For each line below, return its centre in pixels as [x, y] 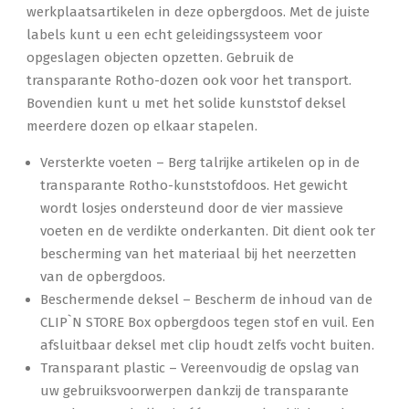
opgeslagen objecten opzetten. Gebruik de [161, 58]
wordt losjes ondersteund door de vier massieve [192, 208]
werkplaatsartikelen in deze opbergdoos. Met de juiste [199, 12]
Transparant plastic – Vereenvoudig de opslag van [200, 368]
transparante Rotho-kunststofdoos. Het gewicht [194, 185]
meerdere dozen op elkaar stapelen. [142, 126]
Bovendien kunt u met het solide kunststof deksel [187, 103]
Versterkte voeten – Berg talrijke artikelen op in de [200, 163]
